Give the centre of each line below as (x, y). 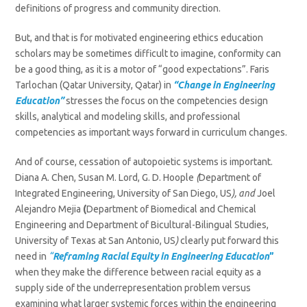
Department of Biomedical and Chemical (172, 209)
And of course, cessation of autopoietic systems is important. (144, 162)
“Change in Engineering (224, 85)
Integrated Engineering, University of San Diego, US (124, 193)
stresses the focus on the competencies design (167, 101)
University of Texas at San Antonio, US (96, 241)
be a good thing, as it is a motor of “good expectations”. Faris (143, 69)
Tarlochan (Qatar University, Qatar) (89, 85)
